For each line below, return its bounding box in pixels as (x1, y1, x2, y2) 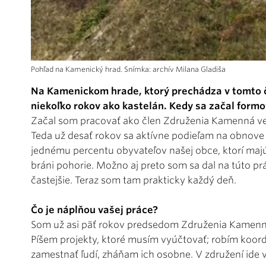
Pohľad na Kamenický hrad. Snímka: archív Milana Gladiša (31, 64, 226, 74)
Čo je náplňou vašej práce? (31, 204, 158, 216)
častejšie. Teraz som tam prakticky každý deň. (31, 174, 236, 186)
